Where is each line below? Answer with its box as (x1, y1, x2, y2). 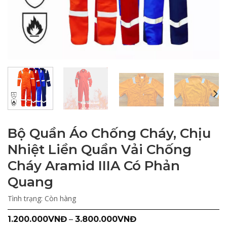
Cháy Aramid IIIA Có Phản (8, 157, 180, 174)
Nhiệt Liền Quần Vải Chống (8, 141, 192, 158)
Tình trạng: (8, 193, 45, 203)
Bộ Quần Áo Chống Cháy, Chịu (8, 125, 211, 141)
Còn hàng (45, 193, 76, 203)
